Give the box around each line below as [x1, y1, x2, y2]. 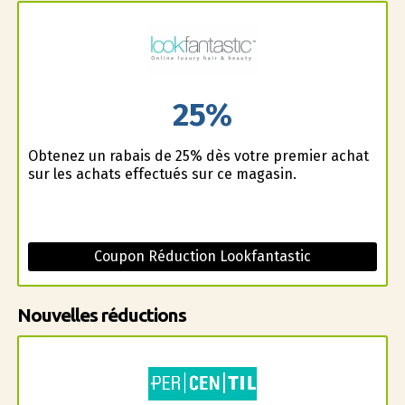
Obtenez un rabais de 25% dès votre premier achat [27, 146, 369, 165]
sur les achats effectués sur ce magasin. [27, 165, 297, 183]
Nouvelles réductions [16, 304, 186, 325]
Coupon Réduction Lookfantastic [93, 247, 311, 265]
